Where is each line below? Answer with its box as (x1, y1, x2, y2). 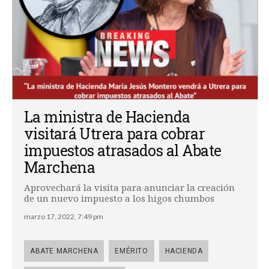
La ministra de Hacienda (24, 106, 190, 127)
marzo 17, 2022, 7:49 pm (24, 211, 103, 221)
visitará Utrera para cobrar (24, 123, 205, 144)
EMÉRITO (115, 246, 148, 255)
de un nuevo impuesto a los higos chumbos (24, 192, 214, 204)
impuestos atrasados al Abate (24, 140, 222, 160)
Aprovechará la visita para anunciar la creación (24, 181, 235, 193)
